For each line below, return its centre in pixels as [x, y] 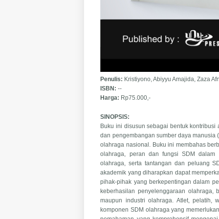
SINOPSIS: [116, 117]
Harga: [111, 98]
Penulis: [112, 79]
